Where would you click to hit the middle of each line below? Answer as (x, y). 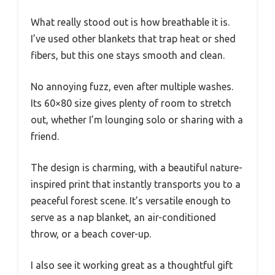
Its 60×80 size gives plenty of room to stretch (131, 103)
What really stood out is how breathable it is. (130, 22)
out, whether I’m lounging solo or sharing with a (137, 120)
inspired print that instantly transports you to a (136, 184)
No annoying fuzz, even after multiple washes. (132, 87)
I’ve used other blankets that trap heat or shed (133, 39)
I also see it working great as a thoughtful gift (132, 265)
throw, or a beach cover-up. (91, 234)
